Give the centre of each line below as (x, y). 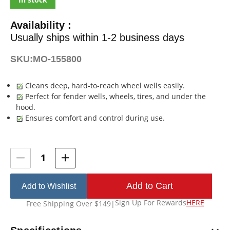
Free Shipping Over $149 (68, 203)
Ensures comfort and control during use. (95, 118)
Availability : (41, 25)
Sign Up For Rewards (150, 202)
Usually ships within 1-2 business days (97, 37)
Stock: (26, 152)
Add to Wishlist (49, 186)
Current (29, 139)
